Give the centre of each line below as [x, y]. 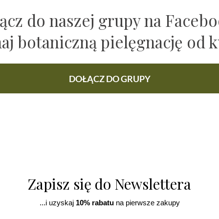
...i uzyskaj [56, 203]
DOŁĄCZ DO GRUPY [109, 79]
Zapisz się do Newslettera [109, 184]
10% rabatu [94, 203]
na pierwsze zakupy [147, 203]
